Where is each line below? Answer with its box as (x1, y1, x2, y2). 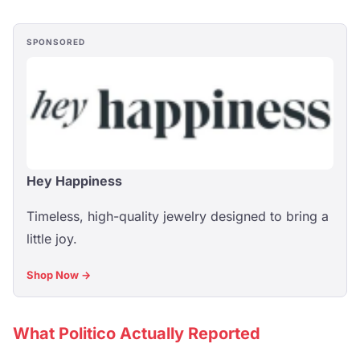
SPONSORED (27, 37, 85, 47)
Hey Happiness (27, 173, 122, 189)
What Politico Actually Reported (13, 324, 260, 343)
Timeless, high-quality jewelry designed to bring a (27, 208, 329, 224)
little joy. (27, 231, 77, 247)
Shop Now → (27, 268, 91, 281)
